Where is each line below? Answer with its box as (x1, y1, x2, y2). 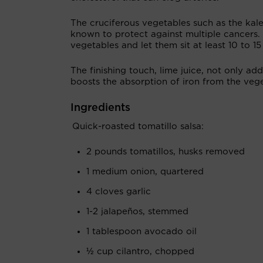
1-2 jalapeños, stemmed (86, 207, 188, 216)
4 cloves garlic (86, 187, 151, 196)
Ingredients (70, 103, 130, 113)
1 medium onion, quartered (86, 167, 204, 176)
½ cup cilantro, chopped (86, 247, 194, 256)
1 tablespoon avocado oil (86, 227, 197, 236)
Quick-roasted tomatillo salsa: (72, 122, 204, 131)
